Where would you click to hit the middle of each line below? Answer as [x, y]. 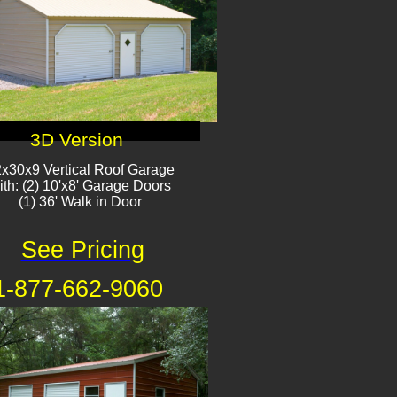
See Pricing [82, 250]
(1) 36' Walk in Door [80, 202]
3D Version [77, 140]
